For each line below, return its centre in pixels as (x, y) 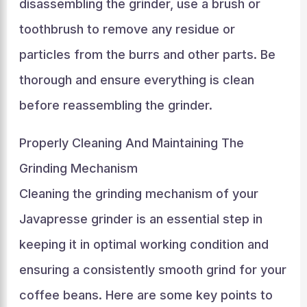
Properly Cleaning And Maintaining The (131, 143)
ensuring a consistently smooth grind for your (152, 270)
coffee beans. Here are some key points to (146, 295)
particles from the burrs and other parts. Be (147, 54)
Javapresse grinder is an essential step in (140, 219)
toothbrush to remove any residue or (127, 29)
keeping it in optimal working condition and (144, 244)
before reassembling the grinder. (115, 105)
